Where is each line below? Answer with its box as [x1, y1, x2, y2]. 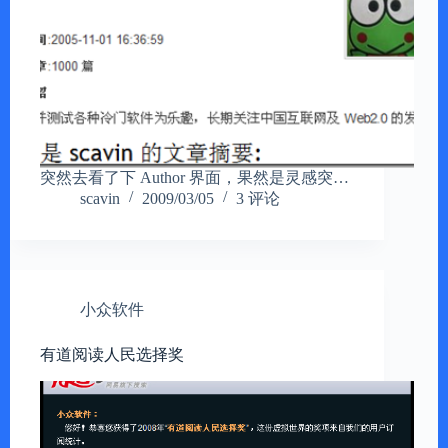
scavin [80, 189, 120, 207]
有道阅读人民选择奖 [40, 345, 184, 363]
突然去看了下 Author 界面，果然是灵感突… [40, 168, 349, 186]
